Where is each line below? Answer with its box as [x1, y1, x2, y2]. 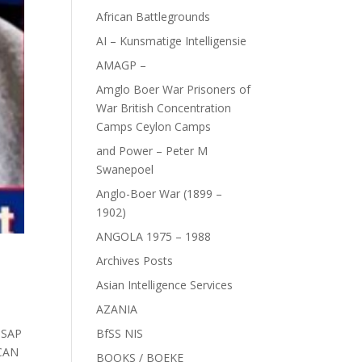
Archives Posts [96, 253, 174, 268]
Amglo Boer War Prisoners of [96, 82, 251, 97]
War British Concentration [96, 100, 232, 116]
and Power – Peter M [96, 143, 208, 158]
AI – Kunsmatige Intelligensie [96, 33, 247, 48]
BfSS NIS [96, 326, 144, 341]
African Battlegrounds [96, 9, 211, 24]
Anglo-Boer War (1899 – [96, 186, 223, 201]
